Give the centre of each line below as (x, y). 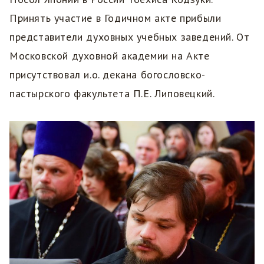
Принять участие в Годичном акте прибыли (115, 18)
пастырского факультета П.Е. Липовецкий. (112, 93)
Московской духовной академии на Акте (110, 55)
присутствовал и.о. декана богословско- (108, 74)
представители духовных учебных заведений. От (130, 37)
